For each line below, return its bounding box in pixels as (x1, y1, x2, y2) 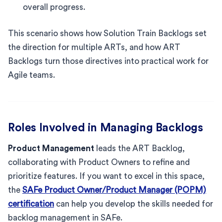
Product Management (8, 144, 94, 153)
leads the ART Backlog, (94, 144, 185, 153)
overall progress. (23, 2, 85, 11)
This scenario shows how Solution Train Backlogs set (8, 29, 207, 38)
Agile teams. (8, 70, 55, 79)
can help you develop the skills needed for (54, 199, 213, 208)
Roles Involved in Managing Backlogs (8, 121, 203, 133)
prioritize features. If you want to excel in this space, (8, 171, 205, 180)
